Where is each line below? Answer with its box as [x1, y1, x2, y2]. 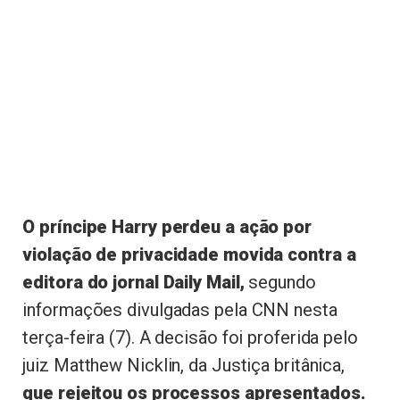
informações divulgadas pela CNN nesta [22, 298, 337, 321]
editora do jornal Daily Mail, [22, 271, 245, 293]
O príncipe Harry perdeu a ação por [22, 215, 312, 237]
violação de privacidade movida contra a [22, 243, 356, 265]
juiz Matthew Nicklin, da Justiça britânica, [22, 354, 346, 376]
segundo [244, 271, 316, 293]
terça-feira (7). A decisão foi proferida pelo [22, 326, 358, 348]
